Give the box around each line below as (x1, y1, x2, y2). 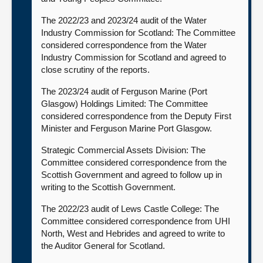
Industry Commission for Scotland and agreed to (41, 52, 226, 62)
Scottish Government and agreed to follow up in (41, 170, 222, 180)
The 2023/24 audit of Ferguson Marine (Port (41, 86, 207, 96)
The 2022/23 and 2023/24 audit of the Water (41, 15, 207, 25)
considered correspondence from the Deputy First (41, 111, 231, 121)
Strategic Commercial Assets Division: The (41, 145, 205, 155)
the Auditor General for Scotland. (41, 241, 165, 251)
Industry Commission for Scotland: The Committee (41, 28, 235, 38)
